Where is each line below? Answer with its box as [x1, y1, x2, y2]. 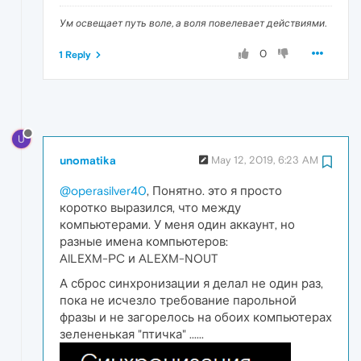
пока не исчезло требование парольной [60, 293, 297, 308]
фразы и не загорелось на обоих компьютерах [60, 310, 332, 325]
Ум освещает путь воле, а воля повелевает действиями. [60, 18, 326, 30]
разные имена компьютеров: [60, 234, 228, 249]
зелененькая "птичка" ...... [60, 327, 204, 342]
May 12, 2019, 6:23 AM [211, 154, 318, 167]
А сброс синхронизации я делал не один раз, [60, 276, 323, 291]
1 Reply [59, 49, 91, 61]
